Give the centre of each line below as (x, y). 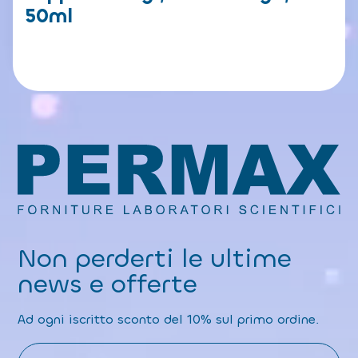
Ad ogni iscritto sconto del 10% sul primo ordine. (169, 320)
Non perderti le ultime (155, 259)
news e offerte (108, 284)
